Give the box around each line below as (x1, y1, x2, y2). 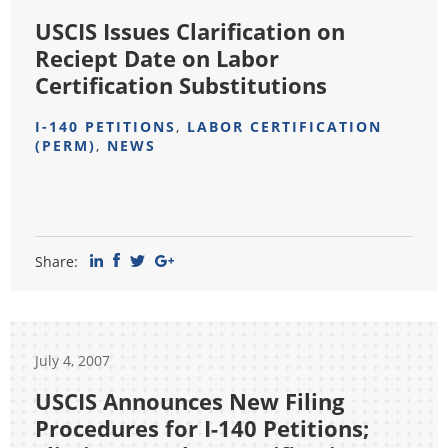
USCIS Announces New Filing (35, 386, 344, 416)
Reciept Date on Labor (35, 43, 279, 73)
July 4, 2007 (35, 351, 110, 370)
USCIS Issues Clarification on (35, 16, 345, 46)
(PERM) (35, 136, 96, 155)
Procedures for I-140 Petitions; (35, 413, 369, 443)
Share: (35, 252, 78, 271)
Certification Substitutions (35, 70, 327, 100)
